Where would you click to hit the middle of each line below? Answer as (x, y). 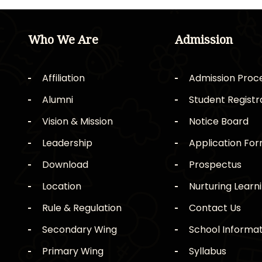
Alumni (57, 100)
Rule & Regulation (82, 208)
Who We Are (63, 40)
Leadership (67, 143)
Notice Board (219, 122)
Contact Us (215, 208)
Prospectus (215, 165)
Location (61, 187)
